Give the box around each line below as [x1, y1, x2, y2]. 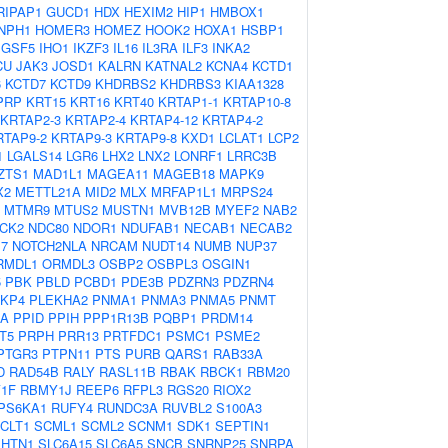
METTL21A [15, 182, 81, 201]
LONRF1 [174, 146, 223, 165]
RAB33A [213, 344, 263, 363]
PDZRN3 [168, 272, 219, 291]
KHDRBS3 [160, 74, 221, 93]
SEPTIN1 [215, 416, 270, 435]
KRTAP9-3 [51, 128, 112, 147]
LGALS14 [7, 146, 62, 165]
